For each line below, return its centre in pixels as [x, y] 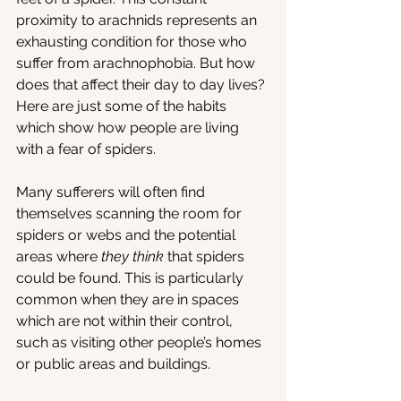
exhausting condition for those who [133, 42]
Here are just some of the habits [123, 106]
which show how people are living [129, 128]
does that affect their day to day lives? [142, 85]
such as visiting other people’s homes [141, 342]
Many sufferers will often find [112, 192]
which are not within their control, [126, 321]
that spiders [206, 256]
